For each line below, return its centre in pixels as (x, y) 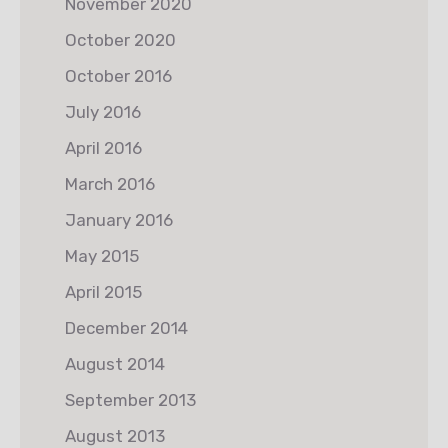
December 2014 (126, 328)
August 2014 (115, 364)
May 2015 (102, 256)
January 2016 (119, 220)
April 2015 (103, 292)
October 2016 (118, 76)
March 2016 (110, 184)
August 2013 (115, 436)
